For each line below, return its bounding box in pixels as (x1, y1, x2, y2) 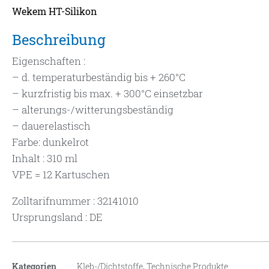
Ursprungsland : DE (12, 210, 103, 225)
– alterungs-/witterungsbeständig (12, 103, 174, 117)
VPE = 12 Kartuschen (12, 168, 110, 182)
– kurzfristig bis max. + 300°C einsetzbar (12, 86, 203, 101)
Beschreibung (12, 30, 106, 50)
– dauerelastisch (12, 119, 91, 133)
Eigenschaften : (12, 54, 85, 68)
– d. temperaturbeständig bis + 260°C (12, 70, 186, 85)
